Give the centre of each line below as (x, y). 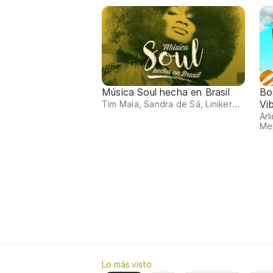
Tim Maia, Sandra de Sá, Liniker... (171, 104)
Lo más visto (127, 264)
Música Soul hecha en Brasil (166, 92)
